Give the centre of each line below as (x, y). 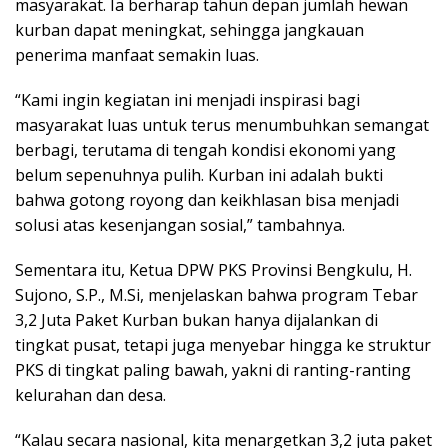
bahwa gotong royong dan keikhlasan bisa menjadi (207, 200)
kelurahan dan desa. (90, 395)
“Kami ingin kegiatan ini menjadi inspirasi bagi (187, 100)
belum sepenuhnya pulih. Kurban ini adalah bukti (199, 175)
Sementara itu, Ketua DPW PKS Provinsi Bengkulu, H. (213, 270)
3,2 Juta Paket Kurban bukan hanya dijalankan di (196, 320)
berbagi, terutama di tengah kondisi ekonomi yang (205, 150)
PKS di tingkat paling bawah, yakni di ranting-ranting (213, 370)
